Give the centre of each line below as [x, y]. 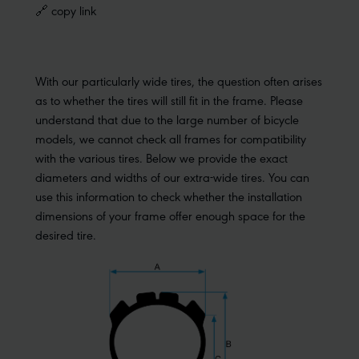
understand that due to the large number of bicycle [167, 119]
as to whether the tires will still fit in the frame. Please [169, 100]
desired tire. [66, 234]
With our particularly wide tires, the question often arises [179, 81]
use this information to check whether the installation [169, 196]
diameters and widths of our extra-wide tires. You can [172, 177]
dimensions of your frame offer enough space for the [170, 215]
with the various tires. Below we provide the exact [161, 157]
